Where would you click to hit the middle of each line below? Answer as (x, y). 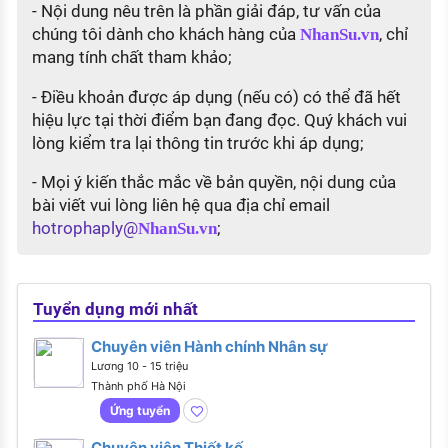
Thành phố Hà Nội (138, 386)
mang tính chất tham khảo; (131, 56)
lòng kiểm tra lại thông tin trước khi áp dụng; (197, 142)
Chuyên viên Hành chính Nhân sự (209, 347)
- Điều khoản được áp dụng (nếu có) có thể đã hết (216, 96)
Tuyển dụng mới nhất (115, 309)
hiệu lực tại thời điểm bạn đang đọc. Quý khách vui (219, 119)
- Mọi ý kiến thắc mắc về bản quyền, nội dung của (213, 182)
